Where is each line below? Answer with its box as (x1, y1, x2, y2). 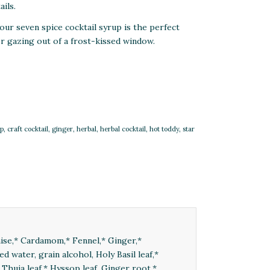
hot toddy (149, 124, 179, 133)
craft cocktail (7, 124, 48, 133)
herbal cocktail (100, 124, 146, 133)
